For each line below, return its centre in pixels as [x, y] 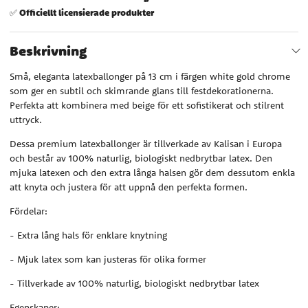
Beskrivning [48, 50]
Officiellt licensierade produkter [87, 12]
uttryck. [26, 119]
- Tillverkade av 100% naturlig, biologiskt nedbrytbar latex [134, 283]
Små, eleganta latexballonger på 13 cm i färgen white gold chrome [150, 76]
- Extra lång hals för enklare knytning [88, 235]
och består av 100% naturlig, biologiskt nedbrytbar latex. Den [141, 158]
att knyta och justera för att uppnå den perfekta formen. [129, 187]
